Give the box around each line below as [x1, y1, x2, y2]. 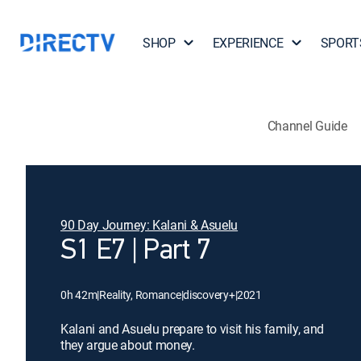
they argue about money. [60, 336, 195, 354]
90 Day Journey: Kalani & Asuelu [60, 216, 239, 234]
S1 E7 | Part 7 [60, 237, 210, 266]
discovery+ [183, 287, 235, 302]
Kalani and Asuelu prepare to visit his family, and [60, 320, 324, 338]
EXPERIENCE [212, 34, 284, 52]
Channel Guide [267, 116, 347, 135]
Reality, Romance [99, 287, 181, 302]
